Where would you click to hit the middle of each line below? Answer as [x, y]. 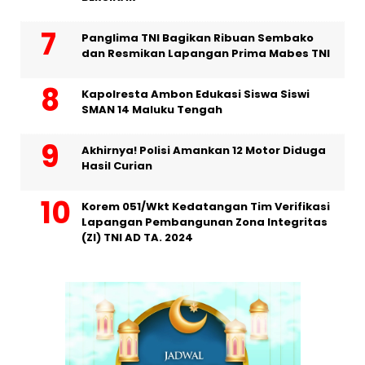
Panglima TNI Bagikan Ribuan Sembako [198, 38]
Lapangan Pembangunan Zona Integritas [204, 222]
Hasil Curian [117, 166]
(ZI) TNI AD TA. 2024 [137, 238]
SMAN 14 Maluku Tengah [152, 110]
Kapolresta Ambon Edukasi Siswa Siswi [196, 95]
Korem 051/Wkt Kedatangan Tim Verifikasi [206, 207]
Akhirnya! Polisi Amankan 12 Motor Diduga [204, 151]
